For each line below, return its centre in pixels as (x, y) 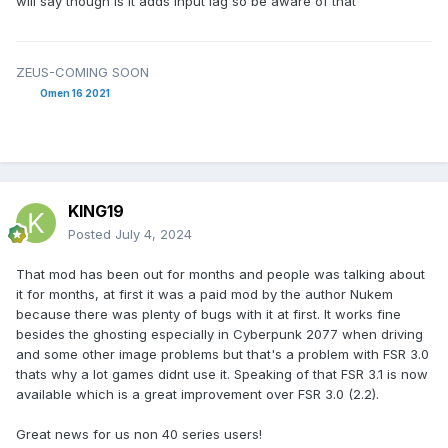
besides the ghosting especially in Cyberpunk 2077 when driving (219, 334)
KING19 (96, 211)
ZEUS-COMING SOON (82, 72)
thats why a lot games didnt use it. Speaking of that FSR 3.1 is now (222, 374)
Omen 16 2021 (63, 93)
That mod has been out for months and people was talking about (220, 274)
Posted (91, 234)
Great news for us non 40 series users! (139, 434)
